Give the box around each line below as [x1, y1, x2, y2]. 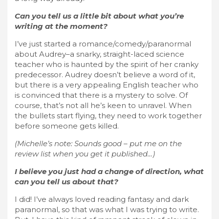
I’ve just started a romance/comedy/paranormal [15, 39, 191, 48]
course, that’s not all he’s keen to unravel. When [15, 100, 192, 110]
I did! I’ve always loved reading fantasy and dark [15, 194, 189, 204]
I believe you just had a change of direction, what [15, 166, 204, 176]
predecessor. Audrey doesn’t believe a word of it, [15, 69, 195, 79]
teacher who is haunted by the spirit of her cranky [15, 59, 198, 69]
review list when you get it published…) [15, 149, 155, 158]
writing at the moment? [15, 21, 108, 31]
